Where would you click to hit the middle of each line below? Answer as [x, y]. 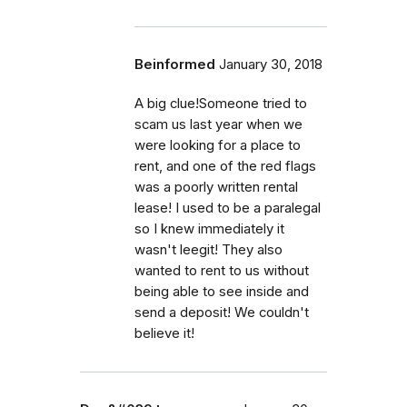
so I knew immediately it [209, 228]
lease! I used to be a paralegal [228, 208]
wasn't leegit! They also [208, 249]
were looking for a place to [218, 145]
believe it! [164, 333]
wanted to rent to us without [222, 270]
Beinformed [175, 64]
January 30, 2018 [271, 64]
